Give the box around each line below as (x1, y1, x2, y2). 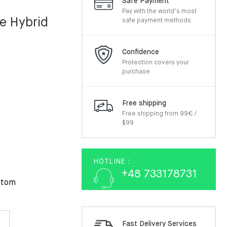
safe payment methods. (122, 18, 193, 24)
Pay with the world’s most (122, 9, 197, 15)
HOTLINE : (94, 158, 130, 165)
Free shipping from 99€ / (122, 111, 197, 117)
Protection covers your (122, 60, 189, 66)
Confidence (122, 49, 159, 56)
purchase (122, 69, 150, 75)
